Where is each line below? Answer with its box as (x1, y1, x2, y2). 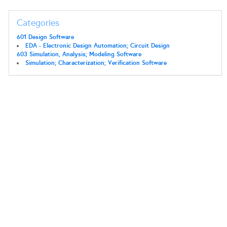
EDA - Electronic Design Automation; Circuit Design (25, 42, 170, 50)
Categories (16, 17, 59, 28)
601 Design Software (16, 33, 74, 41)
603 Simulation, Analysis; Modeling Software (16, 50, 141, 58)
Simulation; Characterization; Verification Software (25, 59, 167, 67)
